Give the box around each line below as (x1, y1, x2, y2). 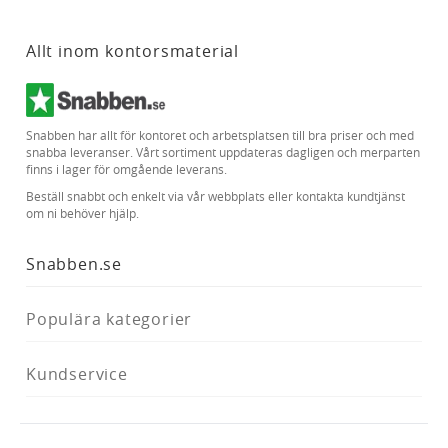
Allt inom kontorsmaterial (26, 39, 239, 62)
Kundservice (26, 362, 128, 385)
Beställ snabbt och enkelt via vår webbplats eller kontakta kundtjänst (26, 188, 405, 204)
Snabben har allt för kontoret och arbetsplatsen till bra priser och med (26, 127, 414, 143)
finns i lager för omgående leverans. (26, 161, 227, 177)
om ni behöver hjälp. (26, 205, 139, 221)
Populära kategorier (26, 307, 193, 330)
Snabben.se (26, 252, 122, 275)
